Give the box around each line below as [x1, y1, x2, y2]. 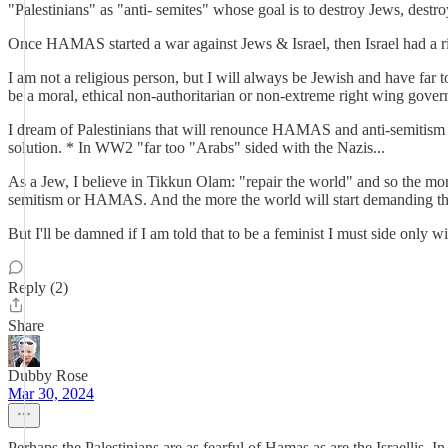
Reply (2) [8, 279, 68, 296]
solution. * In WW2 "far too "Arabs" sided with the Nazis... [8, 139, 385, 156]
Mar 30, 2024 [8, 385, 94, 402]
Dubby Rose [8, 367, 88, 384]
